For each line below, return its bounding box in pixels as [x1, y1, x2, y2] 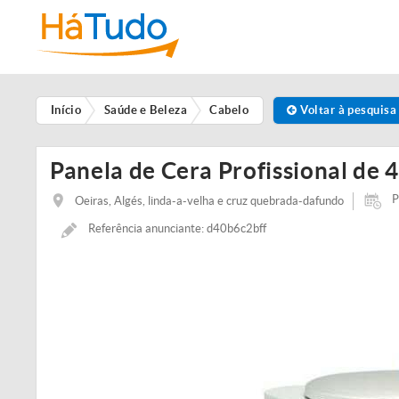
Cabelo [209, 103, 249, 118]
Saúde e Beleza [103, 103, 188, 118]
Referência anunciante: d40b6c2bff [88, 222, 266, 235]
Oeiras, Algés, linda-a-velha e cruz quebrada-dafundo [75, 193, 344, 208]
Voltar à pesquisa [297, 103, 397, 118]
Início [50, 103, 82, 118]
